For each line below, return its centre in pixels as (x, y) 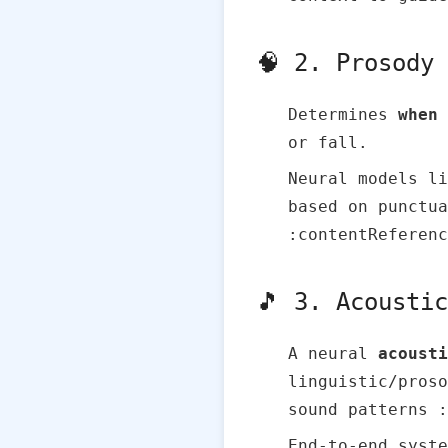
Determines (343, 114)
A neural (333, 353)
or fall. (328, 142)
